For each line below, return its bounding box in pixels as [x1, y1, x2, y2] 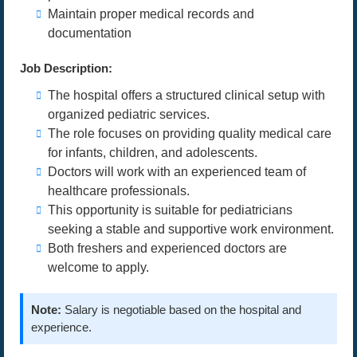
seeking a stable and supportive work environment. [48, 222, 334, 236]
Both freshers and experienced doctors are [48, 241, 287, 255]
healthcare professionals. [48, 184, 190, 198]
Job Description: [20, 61, 112, 75]
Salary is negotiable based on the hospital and [61, 303, 301, 316]
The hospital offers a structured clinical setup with [48, 88, 325, 102]
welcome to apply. [48, 261, 149, 274]
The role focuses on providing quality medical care [48, 127, 331, 140]
